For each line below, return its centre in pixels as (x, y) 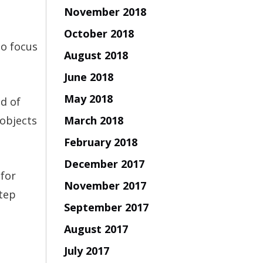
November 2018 (105, 11)
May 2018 (88, 98)
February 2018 (100, 142)
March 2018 (93, 120)
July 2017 (86, 250)
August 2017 (96, 229)
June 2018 (88, 77)
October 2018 (99, 33)
